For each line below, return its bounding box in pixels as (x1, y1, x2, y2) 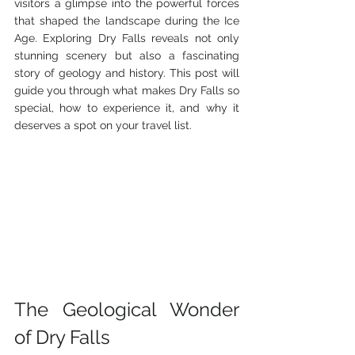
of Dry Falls (14, 325, 110, 349)
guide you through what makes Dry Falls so (14, 84, 239, 97)
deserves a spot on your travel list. (14, 119, 192, 132)
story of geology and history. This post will (14, 67, 239, 79)
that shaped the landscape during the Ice (14, 14, 239, 27)
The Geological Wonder (14, 297, 239, 321)
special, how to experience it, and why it (14, 101, 239, 114)
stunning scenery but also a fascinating (14, 49, 239, 62)
